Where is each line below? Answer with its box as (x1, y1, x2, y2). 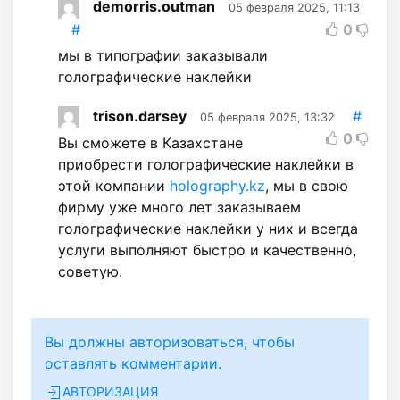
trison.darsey (93, 106, 187, 125)
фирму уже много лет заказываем (58, 198, 301, 217)
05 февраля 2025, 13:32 (200, 110, 335, 124)
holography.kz (170, 177, 265, 196)
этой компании (58, 177, 170, 196)
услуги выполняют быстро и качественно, (58, 241, 356, 260)
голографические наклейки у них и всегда (58, 220, 358, 238)
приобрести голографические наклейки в (58, 155, 354, 174)
